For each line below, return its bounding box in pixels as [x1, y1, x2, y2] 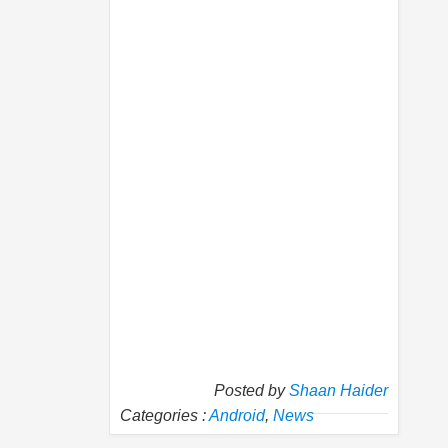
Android [209, 407, 265, 425]
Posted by [214, 382, 289, 400]
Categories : [120, 407, 209, 425]
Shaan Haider [289, 382, 388, 400]
